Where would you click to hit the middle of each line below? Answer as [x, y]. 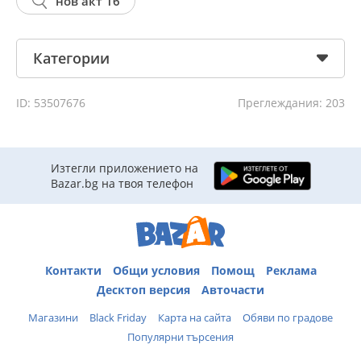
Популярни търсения [180, 336]
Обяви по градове [288, 317]
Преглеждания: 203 [291, 103]
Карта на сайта [195, 317]
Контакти [73, 270]
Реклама [291, 270]
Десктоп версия [143, 289]
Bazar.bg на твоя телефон [122, 183]
